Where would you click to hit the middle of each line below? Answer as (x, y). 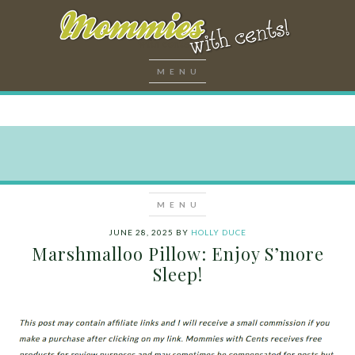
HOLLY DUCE (219, 232)
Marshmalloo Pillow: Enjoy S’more (177, 254)
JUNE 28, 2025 (141, 232)
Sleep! (177, 274)
